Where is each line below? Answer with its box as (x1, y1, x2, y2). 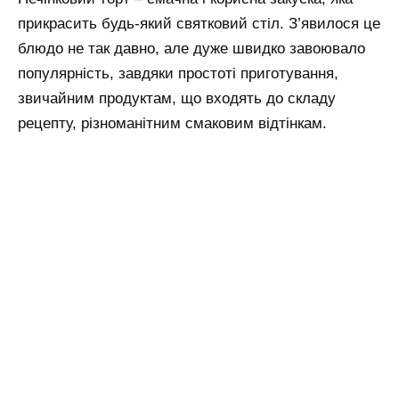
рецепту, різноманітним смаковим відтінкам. (18, 115, 327, 133)
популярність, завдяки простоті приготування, (18, 65, 338, 83)
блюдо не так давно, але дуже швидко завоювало (18, 40, 365, 58)
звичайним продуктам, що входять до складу (18, 90, 336, 108)
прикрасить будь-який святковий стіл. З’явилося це (18, 15, 380, 33)
